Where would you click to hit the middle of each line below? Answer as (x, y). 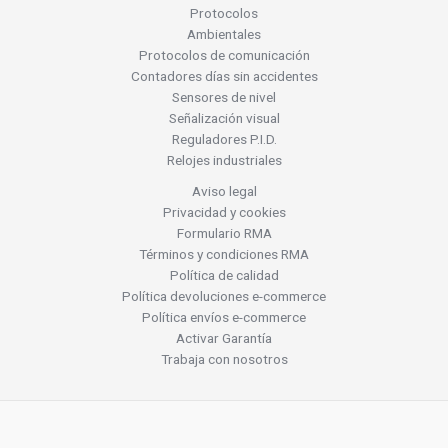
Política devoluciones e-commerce (224, 296)
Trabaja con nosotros (224, 359)
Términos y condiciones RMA (224, 254)
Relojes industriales (224, 160)
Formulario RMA (224, 233)
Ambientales (224, 34)
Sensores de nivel (224, 97)
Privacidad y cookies (224, 212)
